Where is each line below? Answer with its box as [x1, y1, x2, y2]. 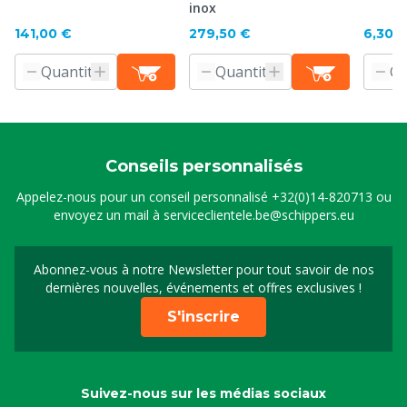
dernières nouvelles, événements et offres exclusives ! [45, 279, 362, 296]
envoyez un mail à [53, 206, 164, 223]
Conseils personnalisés [104, 156, 303, 176]
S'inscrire [167, 308, 240, 325]
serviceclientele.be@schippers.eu [163, 206, 354, 223]
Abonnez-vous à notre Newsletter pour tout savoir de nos [33, 261, 374, 278]
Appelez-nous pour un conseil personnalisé [15, 188, 272, 205]
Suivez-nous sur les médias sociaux [81, 385, 326, 402]
